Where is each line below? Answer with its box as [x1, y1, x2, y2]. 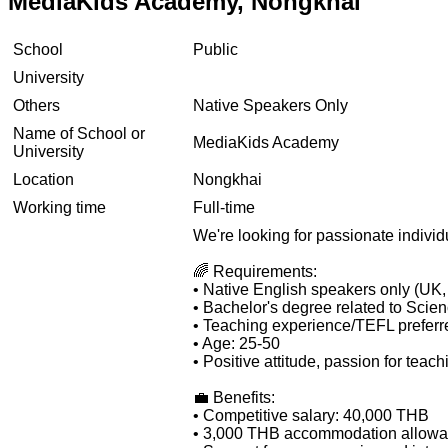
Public [193, 40, 238, 58]
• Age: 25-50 [193, 334, 280, 352]
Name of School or [13, 124, 145, 142]
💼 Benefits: [193, 388, 275, 406]
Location [13, 170, 74, 188]
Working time [13, 198, 106, 216]
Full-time [193, 198, 255, 216]
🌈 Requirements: [193, 262, 317, 280]
